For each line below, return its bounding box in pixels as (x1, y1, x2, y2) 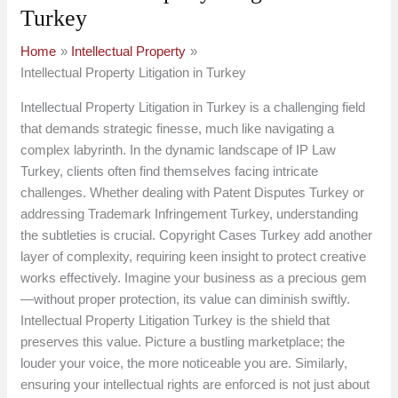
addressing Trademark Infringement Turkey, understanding (20, 206, 359, 222)
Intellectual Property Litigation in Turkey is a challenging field (20, 99, 366, 115)
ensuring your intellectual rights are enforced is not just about (20, 377, 370, 393)
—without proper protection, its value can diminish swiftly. (20, 291, 351, 307)
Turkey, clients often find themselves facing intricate (20, 163, 319, 179)
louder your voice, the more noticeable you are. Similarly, (20, 355, 348, 371)
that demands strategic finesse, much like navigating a (20, 121, 335, 137)
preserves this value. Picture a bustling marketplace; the (20, 334, 346, 350)
